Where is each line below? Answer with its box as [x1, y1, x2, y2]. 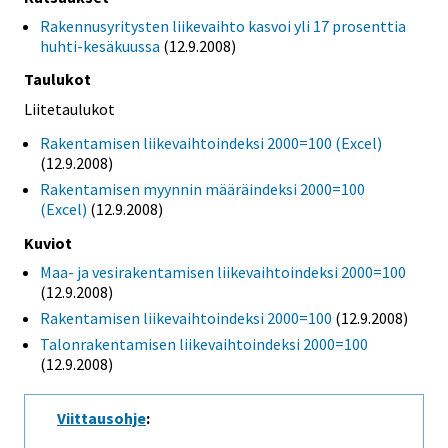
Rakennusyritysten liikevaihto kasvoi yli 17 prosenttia [40, 15, 406, 36]
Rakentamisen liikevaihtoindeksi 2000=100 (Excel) [40, 133, 382, 154]
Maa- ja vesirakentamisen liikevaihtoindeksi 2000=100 [40, 262, 406, 283]
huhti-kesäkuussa [40, 35, 160, 56]
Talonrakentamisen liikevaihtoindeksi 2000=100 [40, 334, 368, 355]
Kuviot [24, 233, 72, 254]
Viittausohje [57, 408, 146, 429]
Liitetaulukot [24, 99, 115, 120]
